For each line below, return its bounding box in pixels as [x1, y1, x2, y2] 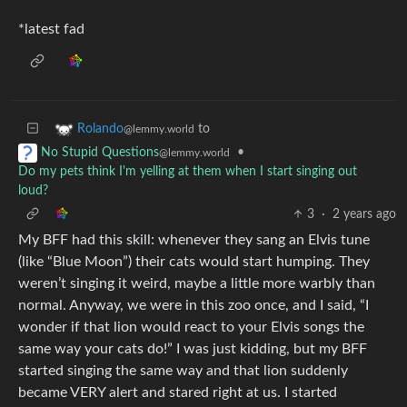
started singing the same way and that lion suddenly [18, 363, 348, 379]
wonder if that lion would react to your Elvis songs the [18, 320, 364, 335]
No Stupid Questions [41, 146, 159, 160]
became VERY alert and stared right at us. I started [18, 385, 337, 401]
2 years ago [333, 208, 396, 222]
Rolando [77, 123, 124, 135]
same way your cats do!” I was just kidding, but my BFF [18, 342, 367, 357]
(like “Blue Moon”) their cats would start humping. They [18, 254, 370, 270]
